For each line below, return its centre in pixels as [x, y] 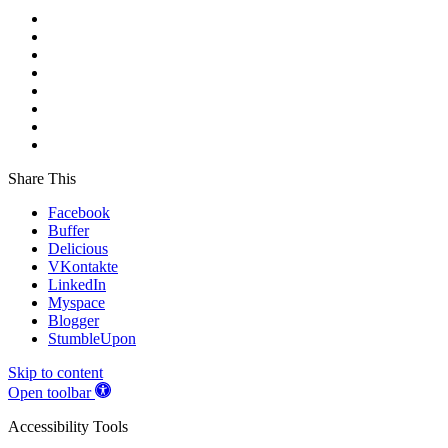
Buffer [68, 230]
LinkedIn [77, 284]
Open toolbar [49, 392]
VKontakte [83, 266]
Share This [42, 178]
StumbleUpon [92, 338]
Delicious [78, 248]
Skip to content [55, 372]
